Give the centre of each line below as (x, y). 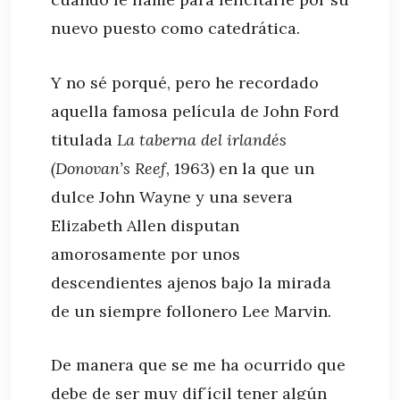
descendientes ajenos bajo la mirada (191, 282)
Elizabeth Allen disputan (145, 225)
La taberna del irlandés (202, 139)
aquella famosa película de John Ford (195, 111)
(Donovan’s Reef (108, 168)
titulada (84, 139)
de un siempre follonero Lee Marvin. (191, 311)
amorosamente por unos (146, 254)
